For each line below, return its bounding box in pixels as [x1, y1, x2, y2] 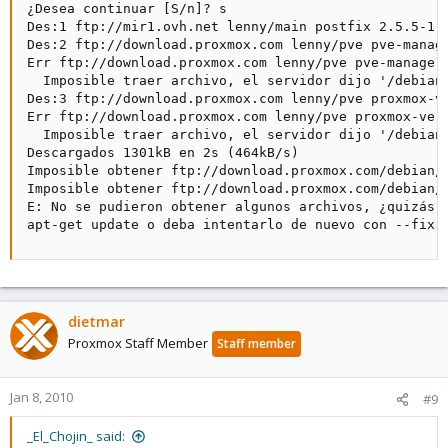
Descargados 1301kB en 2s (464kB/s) [27, 145, 299, 160]
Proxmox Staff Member [68, 334, 208, 352]
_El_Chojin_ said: [27, 427, 125, 445]
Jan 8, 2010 [10, 388, 73, 406]
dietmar [68, 312, 125, 331]
